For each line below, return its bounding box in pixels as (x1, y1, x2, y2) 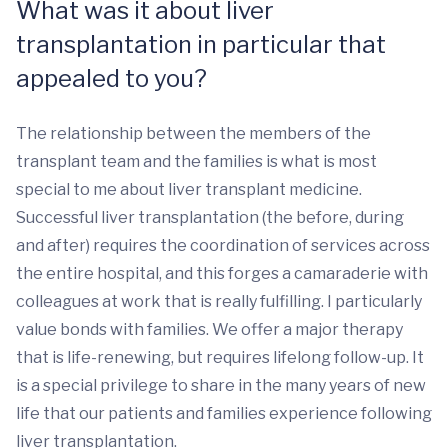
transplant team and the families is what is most (16, 152, 377, 171)
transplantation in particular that (16, 30, 386, 59)
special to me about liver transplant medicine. (16, 180, 362, 199)
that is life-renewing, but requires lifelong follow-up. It (16, 348, 424, 367)
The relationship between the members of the (16, 124, 371, 143)
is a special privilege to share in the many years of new (16, 376, 426, 395)
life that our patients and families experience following (16, 404, 432, 423)
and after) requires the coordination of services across (16, 236, 430, 255)
